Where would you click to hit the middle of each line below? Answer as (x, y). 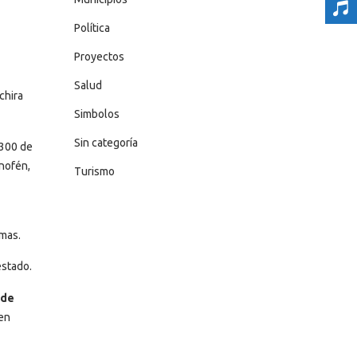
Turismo (94, 171)
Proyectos (99, 57)
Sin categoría (106, 143)
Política (92, 28)
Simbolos (96, 114)
